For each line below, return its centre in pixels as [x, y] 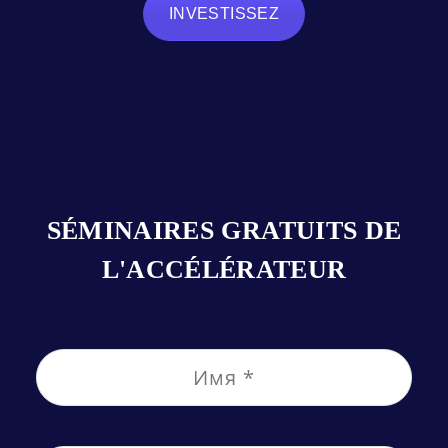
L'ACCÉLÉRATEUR [224, 269]
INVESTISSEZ [224, 13]
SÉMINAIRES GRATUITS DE [224, 230]
